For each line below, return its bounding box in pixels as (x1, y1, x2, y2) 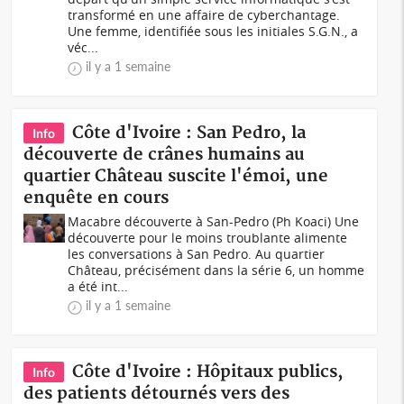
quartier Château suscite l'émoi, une (23, 166, 329, 187)
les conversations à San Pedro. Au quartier (68, 245, 326, 262)
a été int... (68, 278, 129, 295)
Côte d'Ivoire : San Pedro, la (72, 123, 307, 143)
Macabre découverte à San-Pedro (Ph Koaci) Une (68, 213, 360, 230)
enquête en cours (23, 188, 170, 208)
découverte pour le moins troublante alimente (68, 229, 348, 246)
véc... (68, 39, 99, 56)
